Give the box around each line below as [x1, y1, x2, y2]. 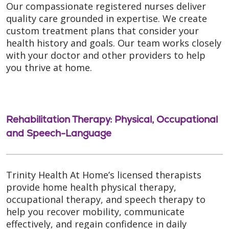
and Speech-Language [6, 126, 111, 140]
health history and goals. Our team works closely [6, 36, 221, 49]
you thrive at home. [6, 61, 92, 74]
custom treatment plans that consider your [6, 24, 199, 37]
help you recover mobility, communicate [6, 205, 185, 218]
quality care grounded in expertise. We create [6, 12, 207, 25]
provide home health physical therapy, [6, 180, 176, 193]
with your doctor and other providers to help [6, 49, 205, 61]
